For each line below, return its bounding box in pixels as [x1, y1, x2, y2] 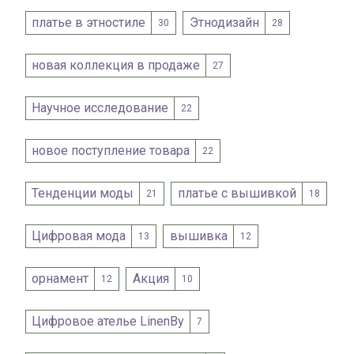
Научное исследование [32, 100, 169, 116]
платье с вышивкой [177, 186, 296, 201]
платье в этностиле [32, 15, 146, 31]
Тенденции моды [32, 186, 134, 201]
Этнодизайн [189, 15, 259, 31]
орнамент [32, 271, 89, 287]
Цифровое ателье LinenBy [32, 314, 185, 330]
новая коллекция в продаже [32, 58, 201, 73]
